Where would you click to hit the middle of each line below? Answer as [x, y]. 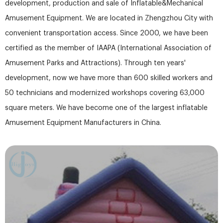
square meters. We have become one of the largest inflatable [106, 108]
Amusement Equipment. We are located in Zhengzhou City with [109, 19]
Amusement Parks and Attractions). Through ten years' [95, 63]
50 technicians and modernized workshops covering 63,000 [105, 93]
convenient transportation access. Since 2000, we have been [107, 34]
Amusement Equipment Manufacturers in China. [83, 123]
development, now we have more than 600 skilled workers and [109, 78]
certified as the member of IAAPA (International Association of [108, 49]
